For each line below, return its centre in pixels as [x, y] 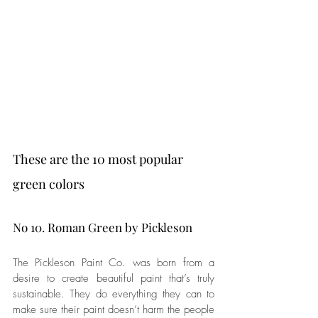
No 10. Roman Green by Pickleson [103, 227]
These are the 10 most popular [99, 159]
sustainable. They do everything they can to [114, 294]
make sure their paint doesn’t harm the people [114, 309]
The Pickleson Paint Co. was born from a [114, 262]
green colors [49, 183]
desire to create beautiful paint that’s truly [114, 278]
